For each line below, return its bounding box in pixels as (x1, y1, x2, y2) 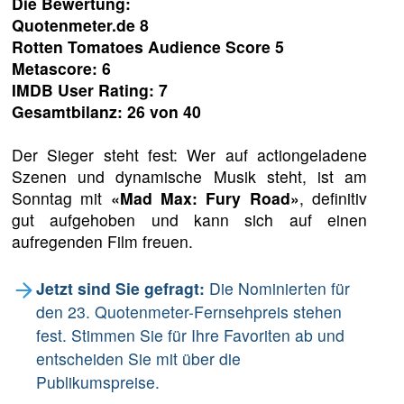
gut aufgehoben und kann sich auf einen (12, 208, 367, 232)
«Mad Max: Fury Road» (110, 187, 299, 210)
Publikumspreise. (35, 370, 160, 393)
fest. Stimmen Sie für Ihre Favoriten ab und (35, 323, 344, 346)
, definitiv (298, 187, 367, 210)
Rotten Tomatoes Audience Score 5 (12, 35, 285, 59)
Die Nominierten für (204, 276, 350, 299)
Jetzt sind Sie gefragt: (35, 276, 205, 299)
